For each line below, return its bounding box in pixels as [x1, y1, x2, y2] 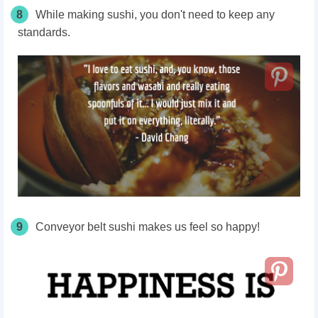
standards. [18, 26, 70, 38]
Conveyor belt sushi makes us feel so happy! [35, 221, 260, 233]
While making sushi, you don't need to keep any [35, 9, 275, 21]
